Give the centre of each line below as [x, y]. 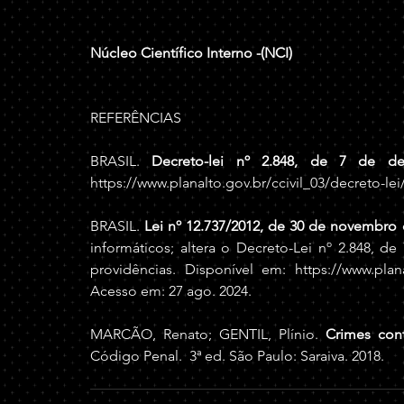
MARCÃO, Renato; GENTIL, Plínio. [208, 334]
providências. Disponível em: [193, 269]
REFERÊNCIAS [136, 118]
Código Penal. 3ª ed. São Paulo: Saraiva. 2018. [237, 356]
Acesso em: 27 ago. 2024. [171, 291]
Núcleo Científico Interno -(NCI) [191, 53]
